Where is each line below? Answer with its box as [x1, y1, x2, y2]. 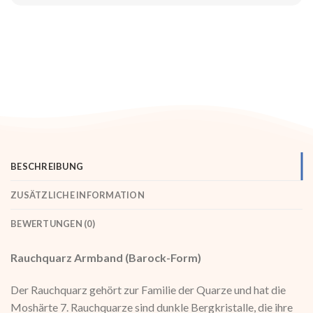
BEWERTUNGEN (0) [10, 217, 95, 229]
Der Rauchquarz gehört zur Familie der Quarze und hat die [10, 282, 286, 296]
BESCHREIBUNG [10, 160, 84, 172]
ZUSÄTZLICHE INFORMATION [10, 189, 145, 201]
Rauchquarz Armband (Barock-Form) [10, 250, 201, 264]
